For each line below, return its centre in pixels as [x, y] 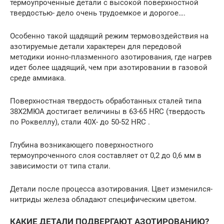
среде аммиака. [38, 78]
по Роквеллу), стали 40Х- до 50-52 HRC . [80, 122]
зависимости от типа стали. [60, 166]
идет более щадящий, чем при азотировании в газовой [109, 68]
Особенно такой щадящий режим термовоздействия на [109, 36]
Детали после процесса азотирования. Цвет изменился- [111, 189]
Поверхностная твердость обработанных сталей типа [106, 101]
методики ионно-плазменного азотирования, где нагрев [111, 57]
